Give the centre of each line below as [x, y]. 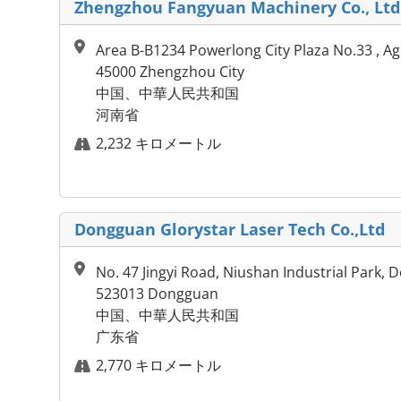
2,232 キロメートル [158, 144]
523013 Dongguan [157, 294]
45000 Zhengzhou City [170, 72]
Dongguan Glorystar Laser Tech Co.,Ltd [230, 230]
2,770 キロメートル [158, 366]
